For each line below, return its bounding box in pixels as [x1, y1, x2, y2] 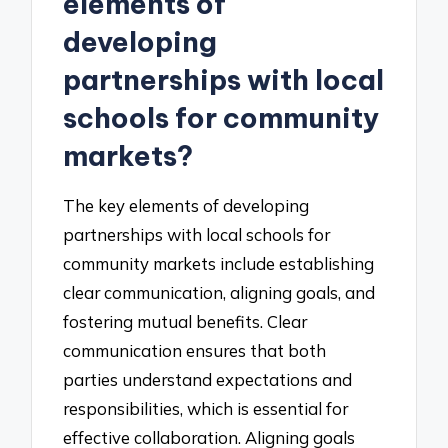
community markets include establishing [63, 252, 375, 274]
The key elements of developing [63, 194, 310, 216]
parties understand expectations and [63, 368, 353, 390]
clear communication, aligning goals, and [63, 281, 376, 303]
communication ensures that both [63, 339, 327, 361]
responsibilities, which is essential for [63, 397, 349, 419]
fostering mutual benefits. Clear [63, 310, 308, 332]
